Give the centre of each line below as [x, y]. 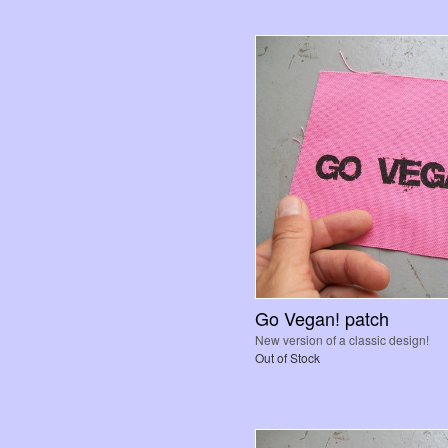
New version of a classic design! [342, 340]
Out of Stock [287, 358]
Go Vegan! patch [322, 318]
